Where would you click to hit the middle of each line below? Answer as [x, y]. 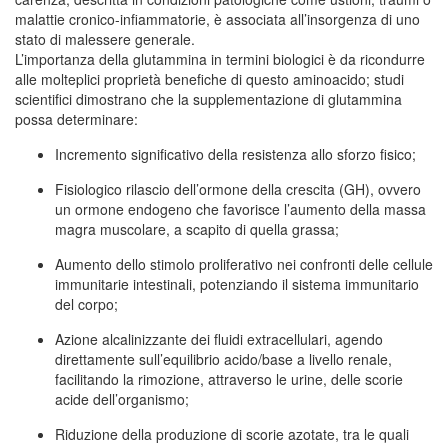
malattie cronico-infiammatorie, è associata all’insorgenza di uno [217, 19]
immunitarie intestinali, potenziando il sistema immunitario [237, 284]
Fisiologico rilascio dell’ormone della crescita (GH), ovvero [238, 189]
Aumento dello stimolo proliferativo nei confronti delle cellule [244, 264]
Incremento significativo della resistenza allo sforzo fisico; [235, 154]
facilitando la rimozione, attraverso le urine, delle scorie [229, 379]
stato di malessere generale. [105, 39]
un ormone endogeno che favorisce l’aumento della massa [240, 209]
